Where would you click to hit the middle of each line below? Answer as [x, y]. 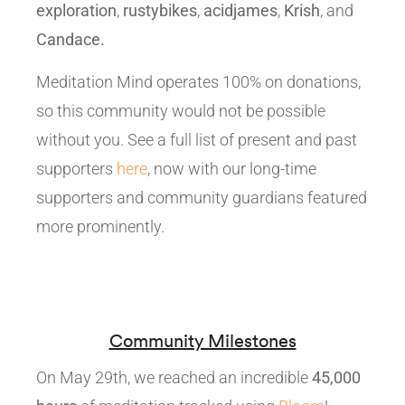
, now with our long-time [232, 169]
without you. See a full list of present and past [197, 140]
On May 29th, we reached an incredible [174, 377]
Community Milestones [202, 340]
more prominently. [100, 226]
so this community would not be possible [181, 111]
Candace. [71, 39]
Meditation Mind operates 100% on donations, [198, 82]
